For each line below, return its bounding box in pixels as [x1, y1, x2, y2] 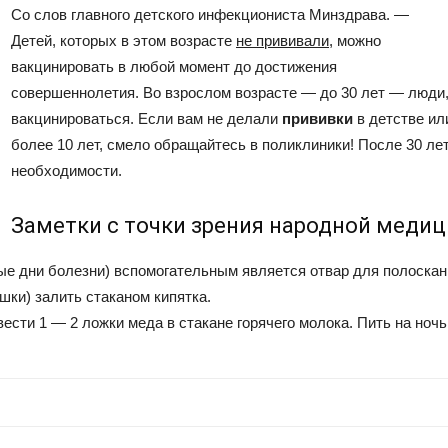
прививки [282, 110, 353, 127]
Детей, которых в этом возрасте [11, 32, 236, 49]
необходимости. [11, 162, 122, 179]
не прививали [236, 32, 329, 49]
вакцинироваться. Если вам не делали [11, 110, 282, 127]
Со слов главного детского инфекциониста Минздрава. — [11, 6, 409, 23]
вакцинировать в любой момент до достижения [11, 58, 337, 75]
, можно [329, 32, 381, 49]
